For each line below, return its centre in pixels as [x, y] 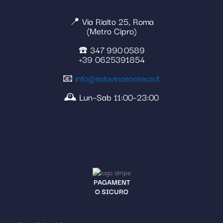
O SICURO [111, 191]
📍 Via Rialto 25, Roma [111, 21]
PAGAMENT [111, 182]
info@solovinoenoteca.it [118, 78]
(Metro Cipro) [111, 31]
